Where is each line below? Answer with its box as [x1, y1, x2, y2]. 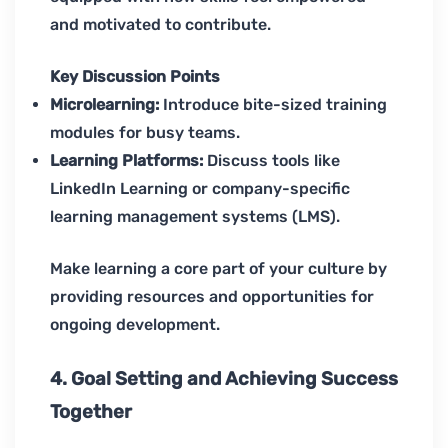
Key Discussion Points [50, 67, 220, 87]
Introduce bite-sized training [159, 95, 387, 115]
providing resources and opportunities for [50, 287, 374, 307]
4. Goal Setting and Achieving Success [50, 368, 398, 391]
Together [50, 401, 132, 424]
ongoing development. [50, 315, 220, 335]
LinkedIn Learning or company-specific [50, 179, 350, 199]
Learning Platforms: [50, 151, 203, 171]
